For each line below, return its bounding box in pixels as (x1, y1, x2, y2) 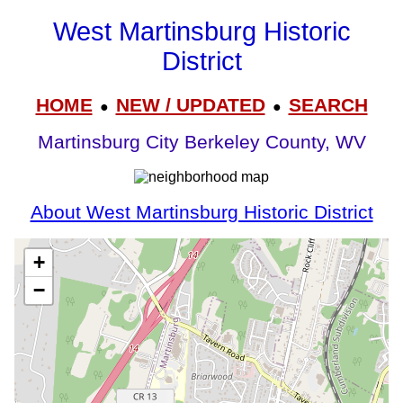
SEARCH (288, 94, 368, 115)
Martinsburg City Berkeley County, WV (37, 131, 366, 154)
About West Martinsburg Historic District (30, 201, 373, 223)
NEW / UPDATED (115, 94, 265, 115)
